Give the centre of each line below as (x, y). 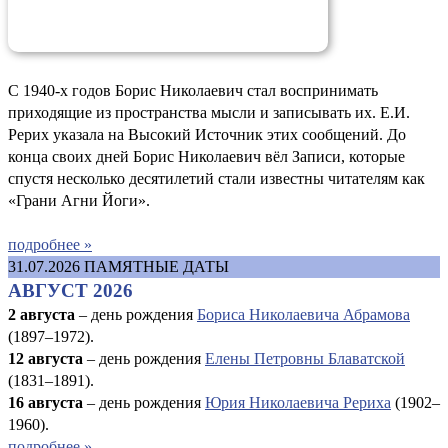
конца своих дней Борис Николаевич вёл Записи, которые (206, 156)
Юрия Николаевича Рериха (298, 402)
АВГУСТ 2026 (70, 290)
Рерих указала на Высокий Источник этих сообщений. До (207, 134)
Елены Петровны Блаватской (305, 358)
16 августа (45, 402)
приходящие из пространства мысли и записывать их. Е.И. (209, 112)
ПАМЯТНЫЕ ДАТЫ (156, 266)
